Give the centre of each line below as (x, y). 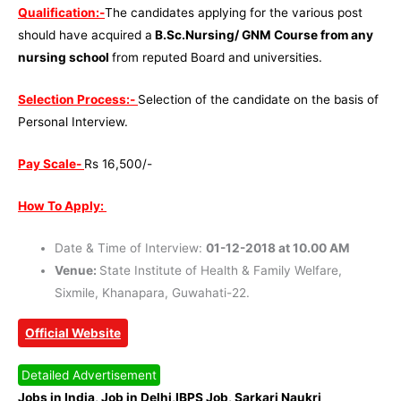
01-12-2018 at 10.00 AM (278, 247)
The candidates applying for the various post (234, 13)
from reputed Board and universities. (217, 58)
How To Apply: (62, 205)
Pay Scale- (51, 164)
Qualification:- (61, 13)
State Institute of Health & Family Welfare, (221, 270)
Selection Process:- (78, 100)
